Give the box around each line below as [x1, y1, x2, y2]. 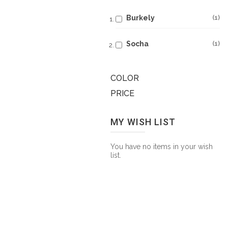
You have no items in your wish [110, 142, 213, 151]
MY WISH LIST [110, 117, 176, 127]
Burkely [126, 14, 155, 22]
